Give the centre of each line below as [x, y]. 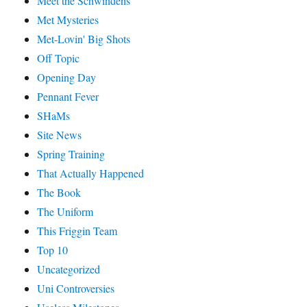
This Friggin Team [77, 230]
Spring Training [71, 153]
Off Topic [59, 58]
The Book [59, 192]
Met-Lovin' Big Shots [84, 38]
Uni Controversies [76, 288]
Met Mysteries [68, 19]
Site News [60, 134]
